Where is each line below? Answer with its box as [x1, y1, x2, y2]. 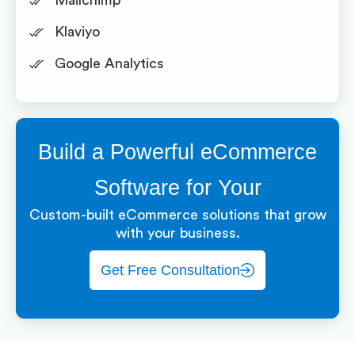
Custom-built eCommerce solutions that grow [29, 208, 326, 222]
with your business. [115, 226, 240, 240]
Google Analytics [54, 56, 164, 71]
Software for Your [94, 176, 261, 200]
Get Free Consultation [101, 262, 240, 278]
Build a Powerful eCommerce [38, 140, 317, 164]
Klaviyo [54, 25, 100, 39]
